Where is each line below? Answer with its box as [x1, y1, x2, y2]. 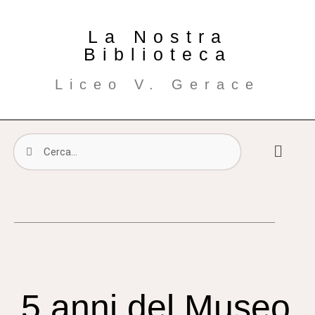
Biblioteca [83, 44, 232, 64]
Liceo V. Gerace [55, 77, 260, 92]
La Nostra [87, 27, 228, 46]
